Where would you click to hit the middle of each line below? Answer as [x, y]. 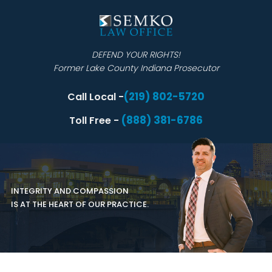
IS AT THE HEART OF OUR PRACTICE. [80, 205]
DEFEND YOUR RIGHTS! [136, 55]
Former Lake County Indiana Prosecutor [136, 68]
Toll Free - [95, 121]
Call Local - [96, 97]
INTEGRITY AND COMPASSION [70, 191]
